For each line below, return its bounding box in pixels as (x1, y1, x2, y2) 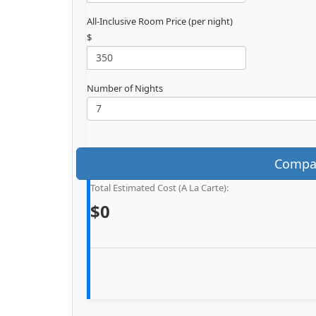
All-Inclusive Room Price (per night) (87, 14, 233, 28)
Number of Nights (87, 81, 163, 95)
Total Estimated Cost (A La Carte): (90, 181, 229, 194)
